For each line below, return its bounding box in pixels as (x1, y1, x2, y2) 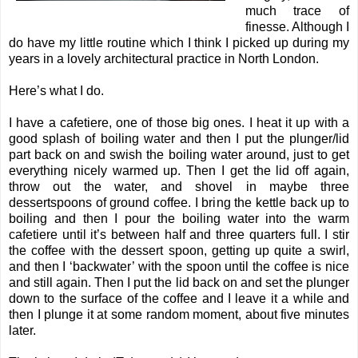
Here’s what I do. (9, 84, 104, 98)
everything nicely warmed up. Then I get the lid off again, (9, 164, 349, 178)
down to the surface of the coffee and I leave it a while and (9, 292, 349, 306)
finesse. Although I (245, 20, 349, 34)
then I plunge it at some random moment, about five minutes (9, 308, 349, 322)
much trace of (245, 4, 349, 18)
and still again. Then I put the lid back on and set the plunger (9, 276, 349, 290)
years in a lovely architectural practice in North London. (9, 52, 319, 66)
